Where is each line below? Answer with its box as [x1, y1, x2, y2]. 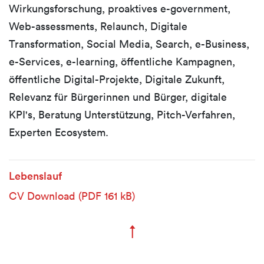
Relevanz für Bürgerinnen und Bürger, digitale [9, 90, 227, 104]
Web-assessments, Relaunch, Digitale [9, 19, 187, 34]
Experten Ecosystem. [9, 125, 108, 140]
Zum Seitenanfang [135, 222, 252, 240]
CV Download [9, 189, 78, 203]
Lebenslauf [9, 169, 62, 183]
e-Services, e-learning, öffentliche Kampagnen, [9, 54, 235, 69]
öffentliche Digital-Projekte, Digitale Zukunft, [9, 72, 225, 87]
